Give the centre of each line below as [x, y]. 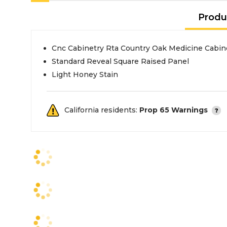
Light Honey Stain [85, 74]
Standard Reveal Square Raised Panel [120, 61]
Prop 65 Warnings [174, 110]
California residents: [102, 110]
